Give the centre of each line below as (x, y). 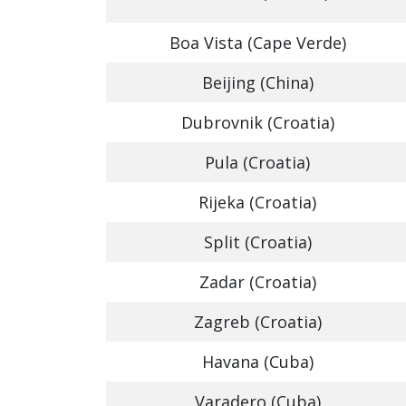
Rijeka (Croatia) (257, 202)
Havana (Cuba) (257, 362)
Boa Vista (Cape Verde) (257, 43)
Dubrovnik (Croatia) (257, 122)
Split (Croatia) (257, 242)
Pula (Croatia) (257, 162)
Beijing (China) (257, 82)
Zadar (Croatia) (257, 282)
